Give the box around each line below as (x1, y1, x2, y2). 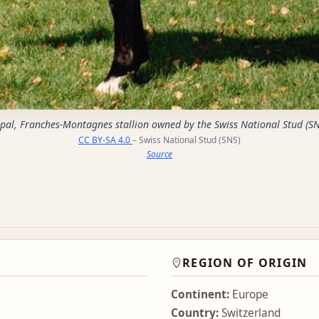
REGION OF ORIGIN (182, 255, 308, 271)
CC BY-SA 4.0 (78, 133, 132, 146)
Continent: (171, 287, 229, 303)
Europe (229, 287, 268, 303)
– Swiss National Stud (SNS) (132, 133, 241, 146)
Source (147, 147, 172, 160)
